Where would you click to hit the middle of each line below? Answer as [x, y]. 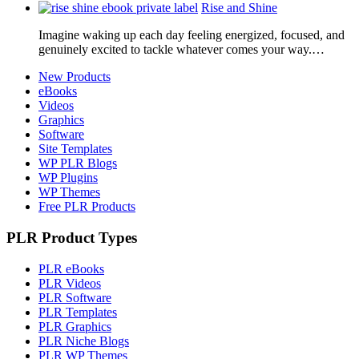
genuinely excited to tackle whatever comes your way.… [182, 50]
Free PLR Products [87, 207]
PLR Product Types [72, 238]
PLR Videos [70, 283]
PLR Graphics [75, 326]
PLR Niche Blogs [84, 341]
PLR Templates [78, 312]
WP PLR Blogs [78, 163]
